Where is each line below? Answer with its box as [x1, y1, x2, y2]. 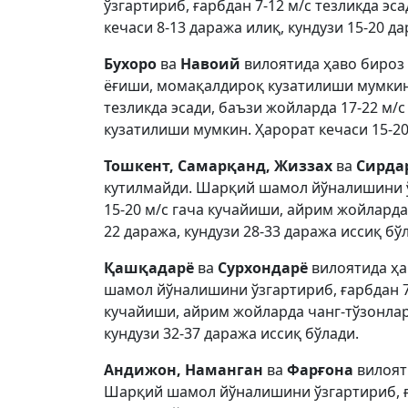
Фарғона [287, 360, 357, 380]
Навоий [180, 54, 244, 74]
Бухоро [104, 54, 160, 74]
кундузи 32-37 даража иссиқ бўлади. [104, 323, 359, 343]
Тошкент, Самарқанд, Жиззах [104, 156, 332, 176]
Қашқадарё [104, 258, 194, 278]
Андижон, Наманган [104, 360, 263, 380]
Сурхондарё [218, 258, 311, 278]
